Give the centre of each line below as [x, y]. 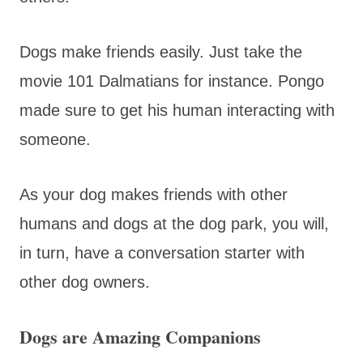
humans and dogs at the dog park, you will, [174, 223]
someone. [58, 139]
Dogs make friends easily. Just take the [161, 51]
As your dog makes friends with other [154, 194]
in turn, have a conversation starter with [162, 252]
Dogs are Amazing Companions [140, 336]
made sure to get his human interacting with [177, 110]
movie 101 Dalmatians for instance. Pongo [172, 81]
